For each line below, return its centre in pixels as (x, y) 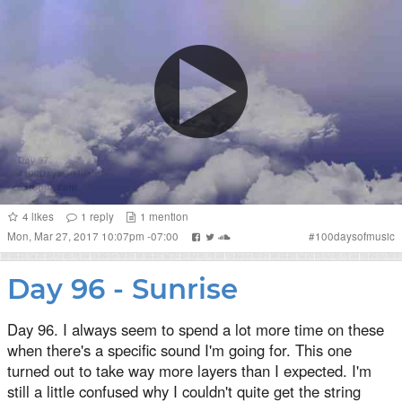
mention (168, 216)
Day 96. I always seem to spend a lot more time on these (196, 329)
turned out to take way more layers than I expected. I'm (189, 370)
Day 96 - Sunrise (122, 288)
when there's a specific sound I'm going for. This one (179, 350)
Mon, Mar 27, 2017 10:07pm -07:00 (94, 236)
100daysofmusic (355, 236)
